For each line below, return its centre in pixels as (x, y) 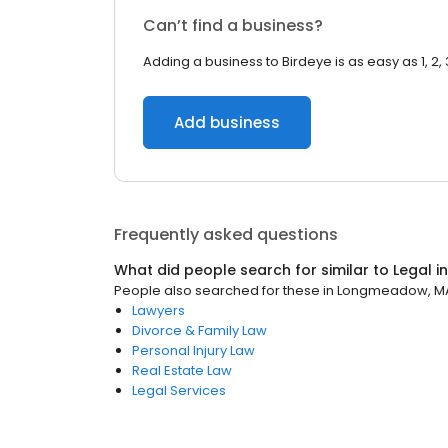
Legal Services (179, 390)
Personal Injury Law (193, 350)
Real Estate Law (182, 370)
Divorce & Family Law (199, 330)
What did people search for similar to (253, 270)
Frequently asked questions (226, 234)
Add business (227, 122)
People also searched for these (217, 290)
